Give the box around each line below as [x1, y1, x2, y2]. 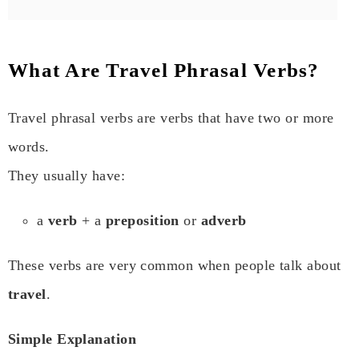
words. [8, 139, 50, 155]
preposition [105, 212, 179, 229]
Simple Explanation [8, 331, 137, 348]
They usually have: [8, 167, 126, 184]
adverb [200, 212, 247, 229]
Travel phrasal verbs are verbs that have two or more [8, 110, 334, 127]
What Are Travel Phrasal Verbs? [8, 59, 320, 82]
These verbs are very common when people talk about [8, 257, 341, 274]
